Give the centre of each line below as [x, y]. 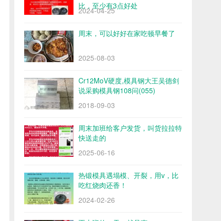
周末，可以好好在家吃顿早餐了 [127, 33]
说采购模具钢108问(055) [117, 90]
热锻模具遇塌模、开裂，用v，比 [129, 175]
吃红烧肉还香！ [103, 185]
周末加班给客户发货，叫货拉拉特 [130, 128]
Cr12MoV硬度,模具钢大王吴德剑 [129, 80]
